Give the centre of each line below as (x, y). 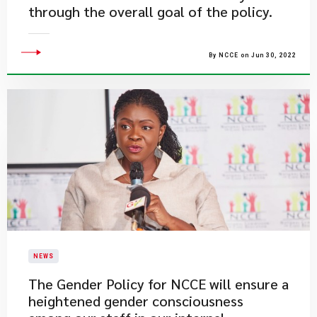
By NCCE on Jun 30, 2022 (252, 55)
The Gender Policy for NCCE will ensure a (158, 284)
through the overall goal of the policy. (150, 11)
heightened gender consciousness (136, 301)
